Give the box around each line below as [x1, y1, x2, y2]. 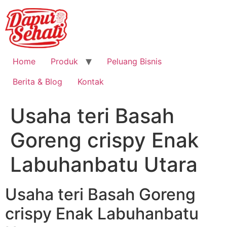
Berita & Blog [13, 77, 62, 87]
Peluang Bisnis [107, 56, 162, 66]
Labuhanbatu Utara [10, 152, 198, 177]
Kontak [78, 77, 104, 87]
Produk [51, 56, 78, 66]
